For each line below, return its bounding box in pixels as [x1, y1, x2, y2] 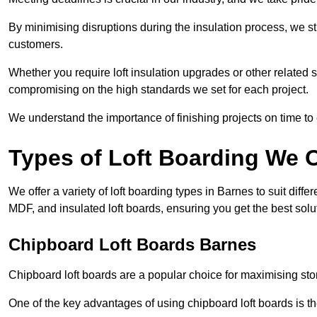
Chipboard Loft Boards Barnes [8, 235, 256, 255]
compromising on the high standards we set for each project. [8, 83, 309, 96]
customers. [8, 38, 63, 51]
